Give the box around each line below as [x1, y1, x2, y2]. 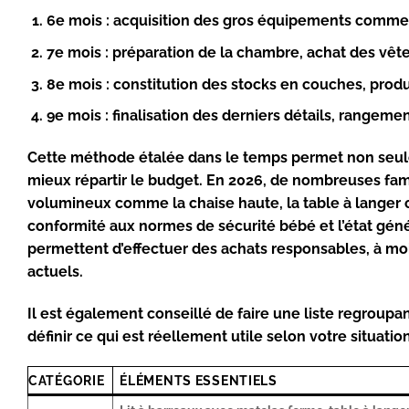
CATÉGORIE [28, 372, 105, 389]
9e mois [46, 107, 101, 125]
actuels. [27, 262, 83, 280]
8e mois [46, 75, 102, 93]
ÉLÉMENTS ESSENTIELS [120, 372, 278, 389]
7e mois [46, 43, 101, 61]
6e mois [46, 12, 102, 30]
